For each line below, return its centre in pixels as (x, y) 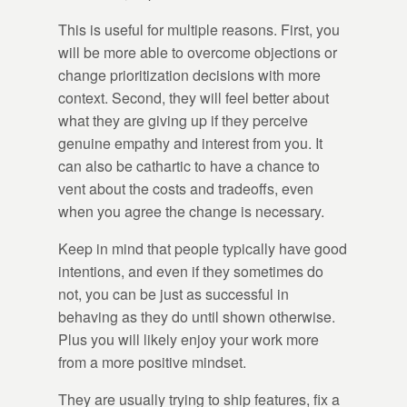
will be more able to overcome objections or (198, 53)
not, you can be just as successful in (174, 294)
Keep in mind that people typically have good (203, 249)
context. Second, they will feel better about (194, 98)
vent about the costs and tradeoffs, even (186, 189)
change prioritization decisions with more (189, 75)
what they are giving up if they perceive (183, 121)
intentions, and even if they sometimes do (191, 272)
